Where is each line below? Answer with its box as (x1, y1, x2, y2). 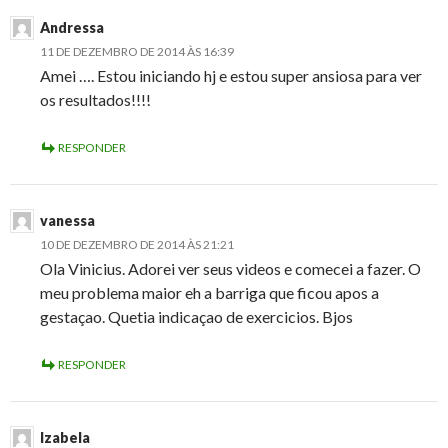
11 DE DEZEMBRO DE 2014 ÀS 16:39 (40, 44, 234, 60)
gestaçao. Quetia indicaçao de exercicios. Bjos (40, 307, 353, 327)
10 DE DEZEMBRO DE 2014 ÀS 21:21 (40, 237, 234, 253)
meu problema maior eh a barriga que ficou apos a (40, 283, 379, 303)
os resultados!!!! (40, 90, 151, 110)
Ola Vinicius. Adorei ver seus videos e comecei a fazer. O (40, 259, 421, 279)
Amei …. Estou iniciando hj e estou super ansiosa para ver (40, 66, 422, 86)
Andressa (40, 19, 104, 37)
